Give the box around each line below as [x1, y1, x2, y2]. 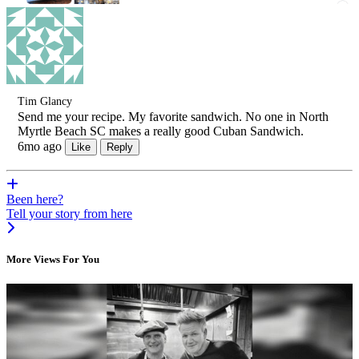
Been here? [6, 192, 63, 206]
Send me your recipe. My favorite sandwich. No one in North [18, 109, 329, 123]
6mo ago [18, 139, 62, 153]
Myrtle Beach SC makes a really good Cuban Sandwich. [18, 123, 304, 138]
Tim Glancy [18, 95, 72, 107]
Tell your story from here [6, 206, 132, 220]
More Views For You [6, 253, 99, 266]
